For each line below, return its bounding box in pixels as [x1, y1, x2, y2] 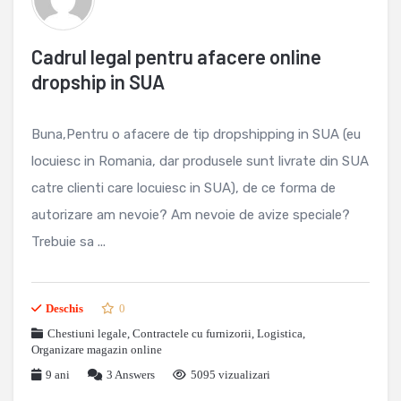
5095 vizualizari [191, 368, 270, 381]
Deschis [46, 302, 83, 315]
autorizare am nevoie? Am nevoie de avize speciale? [31, 207, 350, 223]
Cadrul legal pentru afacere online [31, 45, 321, 68]
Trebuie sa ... [31, 234, 106, 250]
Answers [113, 368, 155, 381]
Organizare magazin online [31, 343, 162, 356]
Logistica [257, 327, 303, 340]
